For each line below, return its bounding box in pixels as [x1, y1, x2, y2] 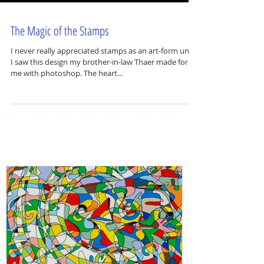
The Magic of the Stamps [11, 52, 109, 68]
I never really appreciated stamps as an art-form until [11, 75, 196, 85]
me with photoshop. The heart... [11, 97, 123, 108]
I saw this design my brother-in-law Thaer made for [11, 86, 188, 97]
